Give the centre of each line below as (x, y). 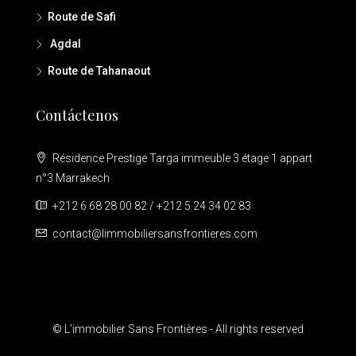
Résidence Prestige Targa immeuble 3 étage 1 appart (181, 158)
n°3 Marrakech (73, 178)
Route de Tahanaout (99, 70)
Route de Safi (82, 16)
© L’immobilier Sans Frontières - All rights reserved (178, 329)
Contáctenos (77, 115)
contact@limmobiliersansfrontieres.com (155, 233)
